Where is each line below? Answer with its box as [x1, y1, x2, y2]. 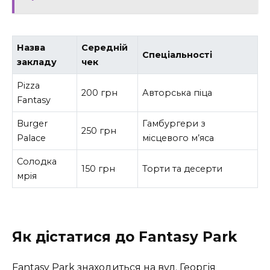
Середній [81, 42, 128, 54]
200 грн [81, 87, 118, 99]
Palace [17, 133, 46, 144]
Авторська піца [142, 87, 213, 99]
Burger [17, 118, 48, 130]
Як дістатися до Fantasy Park [12, 228, 237, 245]
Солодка [17, 156, 57, 168]
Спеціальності [142, 49, 213, 61]
